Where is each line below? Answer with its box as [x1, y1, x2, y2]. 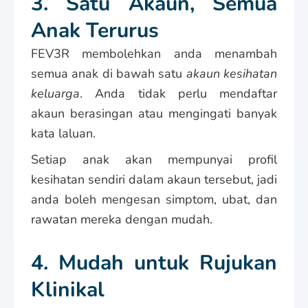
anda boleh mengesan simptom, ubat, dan [31, 190, 277, 208]
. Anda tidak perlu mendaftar [80, 85, 277, 102]
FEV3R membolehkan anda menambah [31, 45, 277, 62]
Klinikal [31, 275, 104, 304]
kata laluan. [31, 124, 96, 142]
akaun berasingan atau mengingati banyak [31, 104, 277, 122]
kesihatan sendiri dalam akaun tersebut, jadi [31, 170, 277, 188]
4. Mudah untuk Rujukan [31, 248, 277, 277]
